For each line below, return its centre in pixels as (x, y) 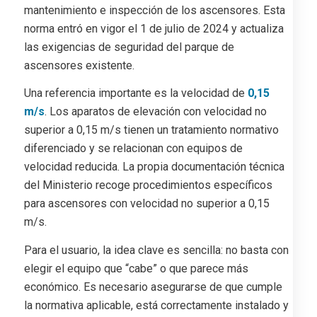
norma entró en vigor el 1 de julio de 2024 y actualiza (154, 28)
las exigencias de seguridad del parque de (129, 47)
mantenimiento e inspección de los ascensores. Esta (154, 10)
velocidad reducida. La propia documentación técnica (154, 167)
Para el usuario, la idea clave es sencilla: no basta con (156, 250)
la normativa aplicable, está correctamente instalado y (156, 305)
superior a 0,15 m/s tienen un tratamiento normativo (151, 130)
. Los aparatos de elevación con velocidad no (155, 112)
